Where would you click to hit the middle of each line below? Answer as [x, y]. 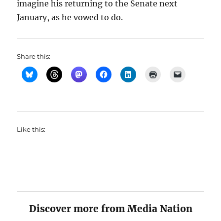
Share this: [34, 56]
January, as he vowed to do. [70, 17]
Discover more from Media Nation [110, 209]
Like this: [31, 129]
